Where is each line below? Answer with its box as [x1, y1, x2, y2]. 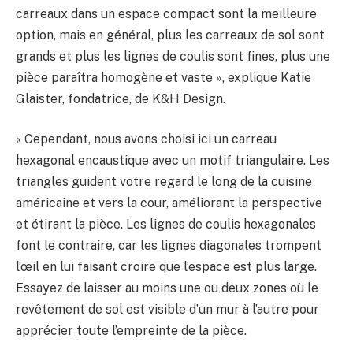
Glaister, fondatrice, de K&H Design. [16, 91, 225, 106]
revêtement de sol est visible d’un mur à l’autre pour [16, 302, 319, 318]
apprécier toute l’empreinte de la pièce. [16, 323, 247, 339]
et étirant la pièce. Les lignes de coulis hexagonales [16, 217, 316, 232]
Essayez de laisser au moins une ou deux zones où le [16, 281, 318, 296]
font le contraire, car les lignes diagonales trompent [16, 238, 321, 254]
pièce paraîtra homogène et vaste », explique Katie [16, 69, 311, 85]
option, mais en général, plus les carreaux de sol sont [16, 27, 325, 43]
